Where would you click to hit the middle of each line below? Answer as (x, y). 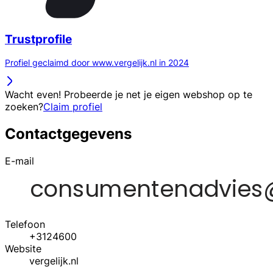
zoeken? (24, 107)
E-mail (19, 161)
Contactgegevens (68, 134)
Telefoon (25, 225)
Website (23, 249)
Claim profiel (73, 107)
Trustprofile (38, 39)
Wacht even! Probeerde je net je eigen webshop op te (129, 95)
